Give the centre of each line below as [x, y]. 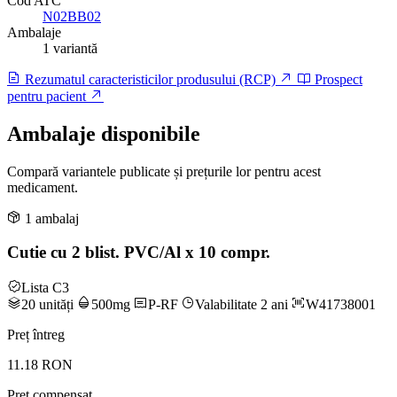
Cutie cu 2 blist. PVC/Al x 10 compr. [139, 253]
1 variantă [70, 48]
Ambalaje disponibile [104, 133]
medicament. [43, 187]
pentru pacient [48, 96]
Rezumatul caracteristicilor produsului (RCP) [150, 79]
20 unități [49, 304]
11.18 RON [40, 364]
